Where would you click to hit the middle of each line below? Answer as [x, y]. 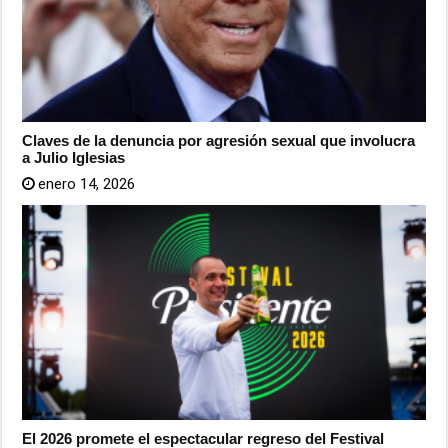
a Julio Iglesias [74, 157]
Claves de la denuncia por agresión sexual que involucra [219, 140]
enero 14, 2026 [87, 183]
